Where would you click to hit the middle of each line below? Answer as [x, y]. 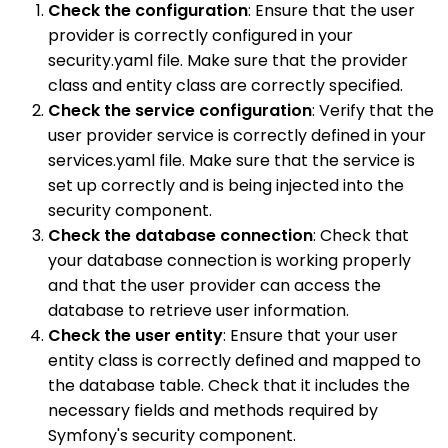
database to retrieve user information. [198, 311]
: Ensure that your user [310, 336]
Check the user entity [135, 336]
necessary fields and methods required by [213, 411]
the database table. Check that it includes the [229, 386]
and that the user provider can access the [214, 286]
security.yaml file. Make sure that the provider [228, 61]
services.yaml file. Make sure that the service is [231, 161]
